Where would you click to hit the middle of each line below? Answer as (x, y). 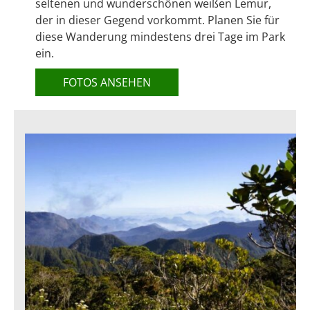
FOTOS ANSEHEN (107, 83)
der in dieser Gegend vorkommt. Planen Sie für (157, 20)
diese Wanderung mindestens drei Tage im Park (160, 37)
